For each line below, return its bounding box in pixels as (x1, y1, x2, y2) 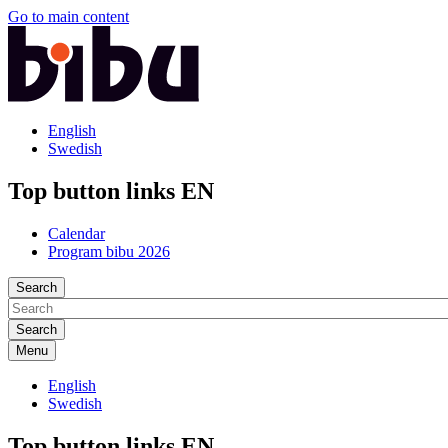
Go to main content (8, 8, 129, 25)
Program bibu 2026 (48, 242, 170, 260)
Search (16, 279, 57, 295)
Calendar (48, 224, 105, 242)
